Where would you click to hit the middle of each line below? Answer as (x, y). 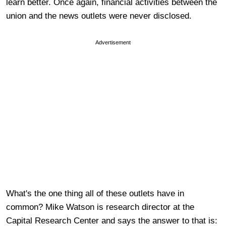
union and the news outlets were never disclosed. (99, 16)
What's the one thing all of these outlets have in (95, 193)
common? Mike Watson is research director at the (100, 207)
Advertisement (113, 42)
